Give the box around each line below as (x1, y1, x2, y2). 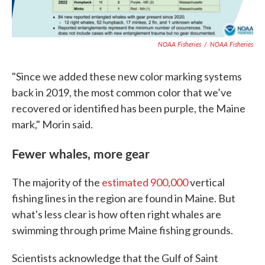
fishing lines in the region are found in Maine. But (12, 191, 235, 205)
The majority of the (12, 175, 102, 189)
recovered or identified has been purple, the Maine (12, 101, 245, 115)
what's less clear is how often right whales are (12, 207, 221, 221)
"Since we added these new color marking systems (12, 69, 242, 83)
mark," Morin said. (12, 117, 93, 131)
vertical (188, 175, 225, 189)
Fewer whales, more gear (12, 144, 150, 162)
